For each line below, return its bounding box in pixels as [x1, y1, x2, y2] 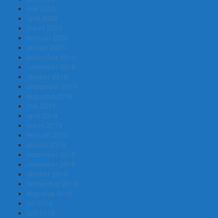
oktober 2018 [27, 169, 68, 179]
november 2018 [27, 159, 75, 169]
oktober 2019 [27, 72, 68, 82]
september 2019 [27, 81, 77, 91]
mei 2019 [27, 101, 55, 111]
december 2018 [27, 149, 75, 160]
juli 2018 [27, 198, 53, 208]
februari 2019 [27, 130, 68, 140]
